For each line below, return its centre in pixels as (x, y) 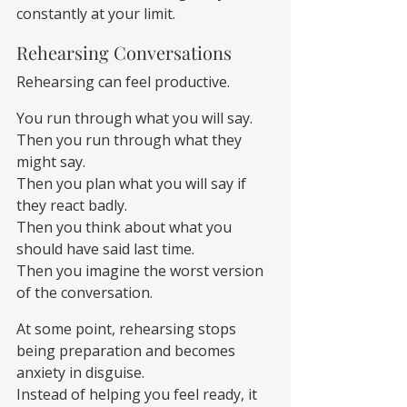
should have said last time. (105, 248)
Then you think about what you (126, 227)
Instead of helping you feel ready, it (139, 394)
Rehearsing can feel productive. (123, 81)
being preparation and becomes (128, 350)
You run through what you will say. (134, 118)
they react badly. (72, 205)
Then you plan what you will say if (133, 183)
